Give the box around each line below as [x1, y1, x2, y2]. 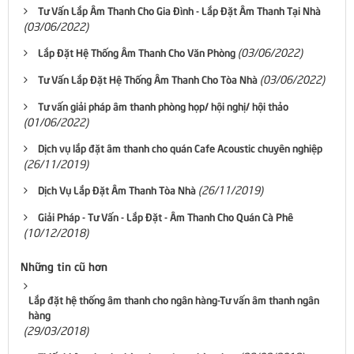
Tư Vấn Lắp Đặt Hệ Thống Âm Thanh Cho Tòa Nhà [38, 71, 258, 86]
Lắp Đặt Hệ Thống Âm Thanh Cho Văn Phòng [38, 44, 235, 59]
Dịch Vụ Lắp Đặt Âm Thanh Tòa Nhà [38, 182, 196, 197]
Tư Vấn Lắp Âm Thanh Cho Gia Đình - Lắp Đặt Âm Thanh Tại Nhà [38, 2, 321, 17]
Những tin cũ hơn [21, 257, 107, 273]
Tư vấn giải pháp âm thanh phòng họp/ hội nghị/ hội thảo [38, 98, 288, 113]
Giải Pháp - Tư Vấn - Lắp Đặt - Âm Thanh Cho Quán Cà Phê [38, 209, 293, 224]
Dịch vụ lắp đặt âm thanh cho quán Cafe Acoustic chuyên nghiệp [38, 140, 322, 155]
